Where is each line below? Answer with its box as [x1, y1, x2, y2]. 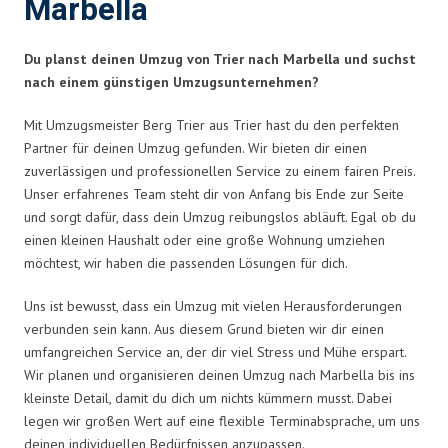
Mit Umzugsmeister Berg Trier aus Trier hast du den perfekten [24, 115, 399, 134]
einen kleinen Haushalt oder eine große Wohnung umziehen [24, 230, 385, 249]
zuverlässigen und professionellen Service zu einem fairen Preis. [24, 161, 415, 180]
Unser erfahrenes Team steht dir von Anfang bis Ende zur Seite [24, 184, 404, 203]
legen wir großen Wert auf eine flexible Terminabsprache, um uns [24, 411, 420, 430]
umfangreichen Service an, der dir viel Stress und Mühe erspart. [24, 342, 406, 361]
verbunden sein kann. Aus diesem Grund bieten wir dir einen [24, 319, 384, 338]
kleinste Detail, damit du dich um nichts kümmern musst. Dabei [24, 388, 392, 407]
